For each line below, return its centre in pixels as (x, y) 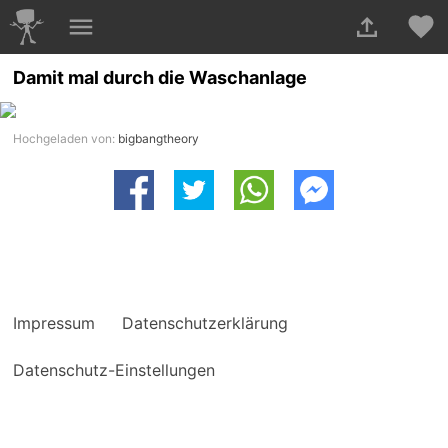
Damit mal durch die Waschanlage (160, 78)
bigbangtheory (159, 139)
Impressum (54, 323)
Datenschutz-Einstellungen (114, 370)
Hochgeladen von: (66, 139)
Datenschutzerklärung (205, 323)
